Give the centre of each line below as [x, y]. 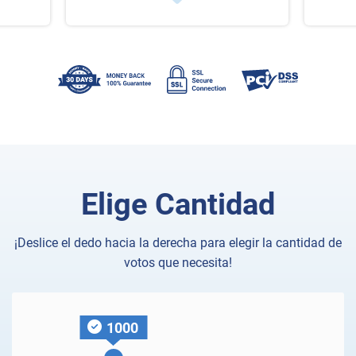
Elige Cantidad [178, 204]
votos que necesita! [178, 263]
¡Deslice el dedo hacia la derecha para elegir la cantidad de [178, 243]
